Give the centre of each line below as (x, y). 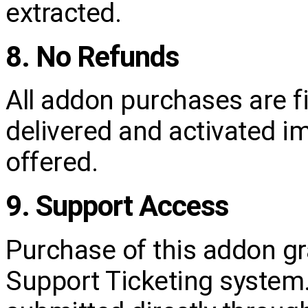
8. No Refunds (92, 56)
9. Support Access (117, 206)
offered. (52, 162)
